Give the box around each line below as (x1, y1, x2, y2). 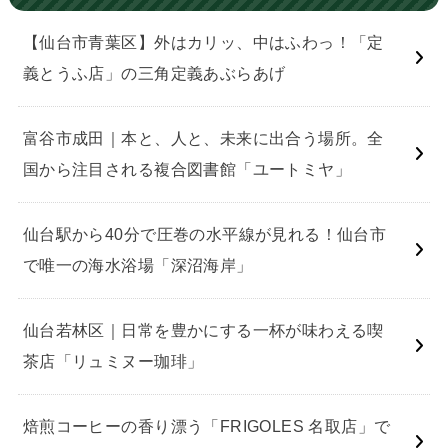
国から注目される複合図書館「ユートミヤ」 (22, 160, 352, 179)
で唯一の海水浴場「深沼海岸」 (22, 256, 253, 275)
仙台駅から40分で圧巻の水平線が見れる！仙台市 (22, 225, 387, 244)
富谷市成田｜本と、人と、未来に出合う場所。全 (22, 129, 384, 148)
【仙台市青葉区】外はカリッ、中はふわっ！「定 (22, 33, 384, 52)
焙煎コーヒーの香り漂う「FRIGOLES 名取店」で (22, 417, 391, 436)
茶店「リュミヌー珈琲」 (22, 352, 204, 371)
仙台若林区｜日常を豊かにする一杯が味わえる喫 (22, 321, 384, 340)
